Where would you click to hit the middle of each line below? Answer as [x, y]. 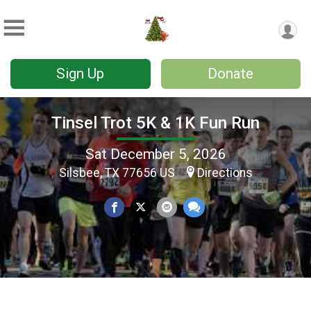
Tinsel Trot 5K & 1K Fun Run [155, 123]
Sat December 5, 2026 [155, 154]
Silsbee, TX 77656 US [118, 173]
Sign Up [81, 74]
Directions [225, 173]
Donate [231, 74]
